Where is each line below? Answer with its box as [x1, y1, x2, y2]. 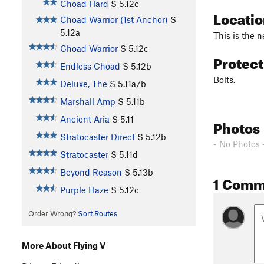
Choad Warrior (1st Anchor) [60, 14, 168, 25]
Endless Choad [60, 61, 120, 72]
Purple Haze [60, 184, 108, 196]
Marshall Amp [60, 96, 115, 107]
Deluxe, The [60, 78, 107, 90]
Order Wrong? [28, 209, 78, 219]
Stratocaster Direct [60, 131, 135, 143]
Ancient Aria [60, 114, 110, 125]
